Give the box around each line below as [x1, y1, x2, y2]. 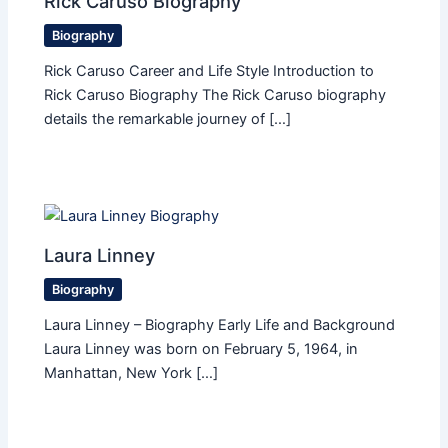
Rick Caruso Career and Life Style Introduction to [44, 61, 375, 80]
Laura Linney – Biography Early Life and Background [44, 316, 396, 335]
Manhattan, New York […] [44, 364, 219, 383]
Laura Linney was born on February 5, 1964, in [44, 340, 359, 359]
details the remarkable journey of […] [44, 109, 292, 128]
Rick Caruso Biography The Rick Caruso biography [44, 85, 387, 104]
